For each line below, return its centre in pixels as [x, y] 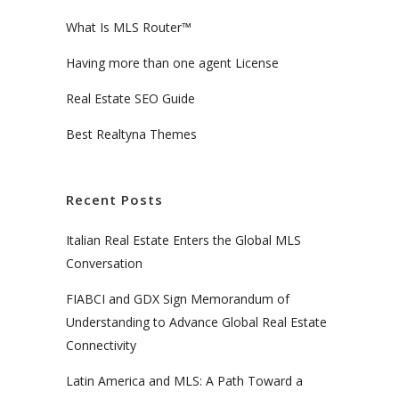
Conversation [104, 263]
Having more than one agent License [172, 62]
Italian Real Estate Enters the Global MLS [183, 240]
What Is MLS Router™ [129, 27]
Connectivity [101, 345]
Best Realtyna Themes [131, 134]
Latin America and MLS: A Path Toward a [184, 380]
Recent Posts [114, 199]
